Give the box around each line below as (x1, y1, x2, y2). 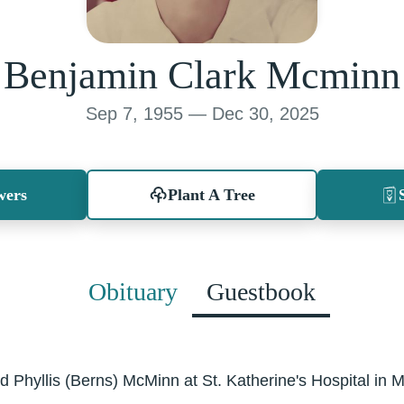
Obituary (88, 278, 178, 306)
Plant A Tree (167, 186, 255, 204)
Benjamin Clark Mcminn (4, 53, 400, 97)
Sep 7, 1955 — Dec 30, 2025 (85, 104, 319, 124)
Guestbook (207, 278, 316, 306)
